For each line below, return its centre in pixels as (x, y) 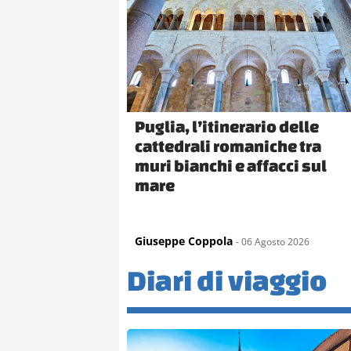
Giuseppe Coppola (184, 241)
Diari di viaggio (227, 280)
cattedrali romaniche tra (228, 145)
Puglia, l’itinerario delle (227, 126)
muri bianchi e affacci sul (231, 165)
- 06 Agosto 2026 (273, 241)
